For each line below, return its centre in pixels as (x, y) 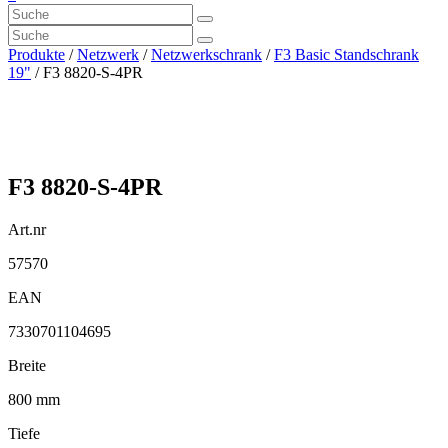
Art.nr (27, 229)
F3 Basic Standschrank (346, 54)
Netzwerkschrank (206, 54)
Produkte (36, 54)
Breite (27, 365)
